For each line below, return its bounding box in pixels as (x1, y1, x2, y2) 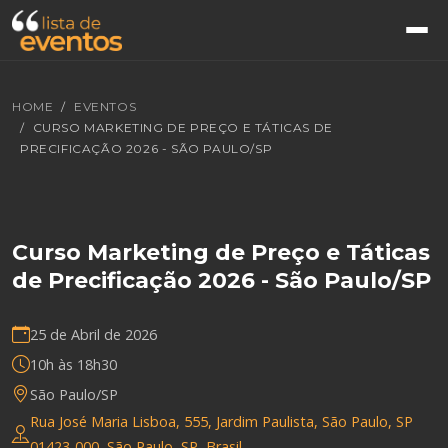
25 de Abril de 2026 (30, 324, 157, 344)
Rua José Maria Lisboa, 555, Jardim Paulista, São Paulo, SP (30, 412, 413, 431)
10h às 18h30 (30, 354, 117, 374)
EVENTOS (74, 99, 137, 114)
